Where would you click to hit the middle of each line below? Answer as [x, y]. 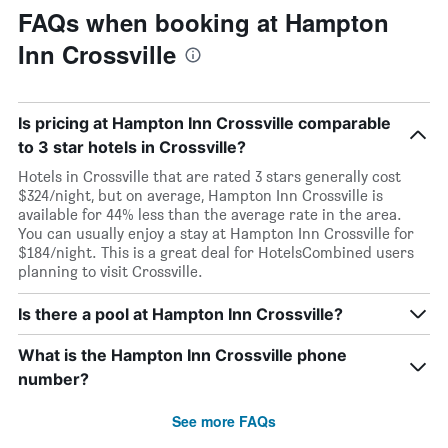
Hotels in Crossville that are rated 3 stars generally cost [209, 176]
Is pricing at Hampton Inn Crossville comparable [204, 123]
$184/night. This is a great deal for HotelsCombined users [216, 252]
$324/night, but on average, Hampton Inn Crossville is [200, 195]
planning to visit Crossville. [110, 271]
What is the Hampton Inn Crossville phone [182, 355]
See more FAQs [224, 421]
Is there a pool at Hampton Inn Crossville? [180, 314]
